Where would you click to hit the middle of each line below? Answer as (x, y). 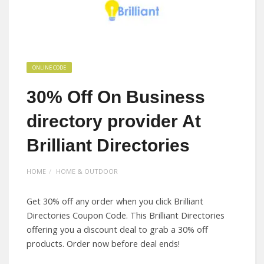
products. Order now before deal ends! (103, 244)
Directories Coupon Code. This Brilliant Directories (126, 215)
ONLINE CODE (49, 67)
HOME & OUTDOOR (87, 171)
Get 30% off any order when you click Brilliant (115, 201)
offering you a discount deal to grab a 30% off (117, 230)
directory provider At (114, 121)
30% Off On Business (116, 97)
